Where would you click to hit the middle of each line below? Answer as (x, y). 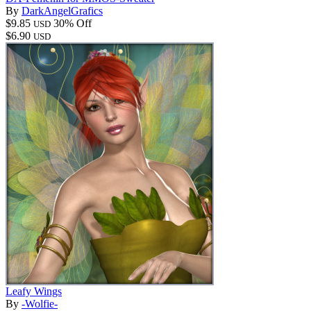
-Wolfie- (40, 303)
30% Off (73, 23)
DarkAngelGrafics (62, 10)
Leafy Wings (34, 291)
